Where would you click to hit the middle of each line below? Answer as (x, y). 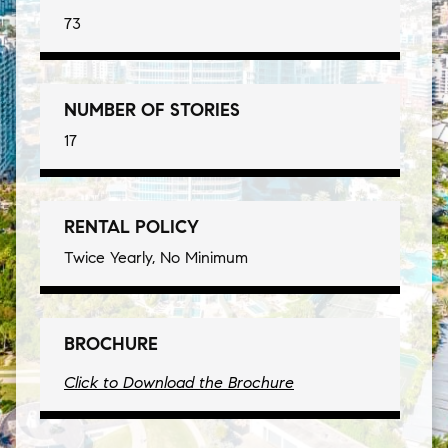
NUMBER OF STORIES (152, 110)
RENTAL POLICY (131, 227)
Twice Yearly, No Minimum (156, 258)
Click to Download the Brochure (179, 383)
